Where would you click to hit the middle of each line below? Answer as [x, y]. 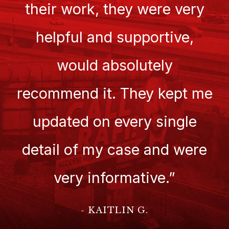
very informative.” [114, 177]
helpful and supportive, [114, 37]
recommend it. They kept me [114, 93]
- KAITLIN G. [114, 210]
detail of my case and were [114, 149]
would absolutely [114, 65]
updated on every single [114, 121]
